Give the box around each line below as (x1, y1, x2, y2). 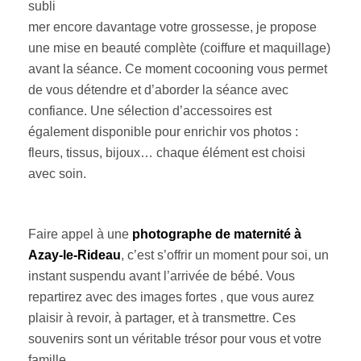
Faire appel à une (28, 227, 129, 241)
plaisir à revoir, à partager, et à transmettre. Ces (28, 311, 296, 325)
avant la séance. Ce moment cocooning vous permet (28, 62, 327, 76)
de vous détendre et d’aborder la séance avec (28, 83, 288, 97)
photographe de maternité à (132, 227, 301, 241)
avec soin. (28, 167, 86, 180)
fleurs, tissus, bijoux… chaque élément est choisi (28, 146, 305, 160)
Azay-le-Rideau (28, 248, 121, 262)
